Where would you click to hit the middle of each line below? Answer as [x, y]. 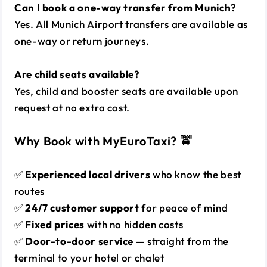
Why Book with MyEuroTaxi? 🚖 [103, 141]
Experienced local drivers [88, 174]
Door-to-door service [80, 241]
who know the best [196, 174]
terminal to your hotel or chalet [89, 257]
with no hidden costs [134, 224]
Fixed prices [55, 224]
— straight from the [181, 241]
